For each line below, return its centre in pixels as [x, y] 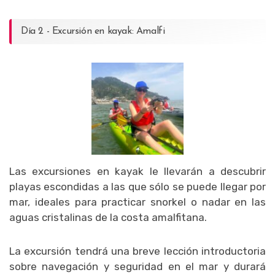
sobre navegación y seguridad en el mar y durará [137, 266]
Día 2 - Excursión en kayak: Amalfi [93, 31]
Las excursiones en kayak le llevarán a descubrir [137, 171]
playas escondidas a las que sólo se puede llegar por [137, 186]
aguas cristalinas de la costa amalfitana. [108, 217]
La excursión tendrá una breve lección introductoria [137, 251]
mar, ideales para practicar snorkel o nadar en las [137, 202]
